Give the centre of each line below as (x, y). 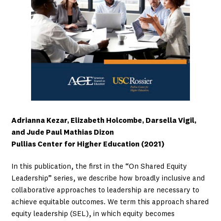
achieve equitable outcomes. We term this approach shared (110, 203)
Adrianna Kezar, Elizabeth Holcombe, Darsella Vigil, (104, 121)
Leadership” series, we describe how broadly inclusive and (108, 179)
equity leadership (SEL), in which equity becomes (93, 215)
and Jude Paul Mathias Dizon (62, 133)
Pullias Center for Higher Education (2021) (88, 145)
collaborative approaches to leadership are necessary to (105, 191)
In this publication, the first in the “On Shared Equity (99, 167)
